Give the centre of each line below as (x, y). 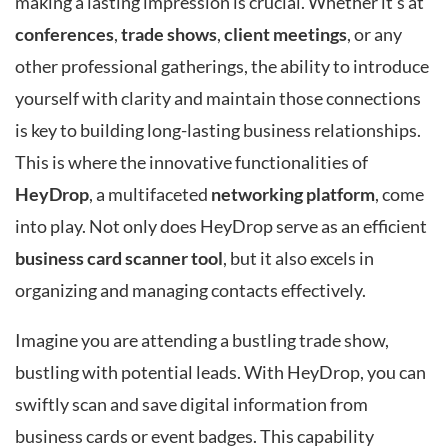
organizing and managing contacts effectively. (190, 291)
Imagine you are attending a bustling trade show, (202, 341)
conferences (64, 35)
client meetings (285, 35)
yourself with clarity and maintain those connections (218, 99)
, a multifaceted (150, 195)
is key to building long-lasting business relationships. (218, 131)
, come (399, 195)
